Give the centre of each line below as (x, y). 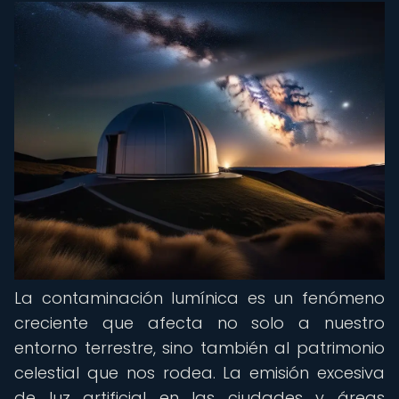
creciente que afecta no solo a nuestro (199, 323)
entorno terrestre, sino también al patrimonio (199, 348)
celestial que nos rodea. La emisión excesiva (199, 373)
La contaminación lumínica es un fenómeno (199, 298)
